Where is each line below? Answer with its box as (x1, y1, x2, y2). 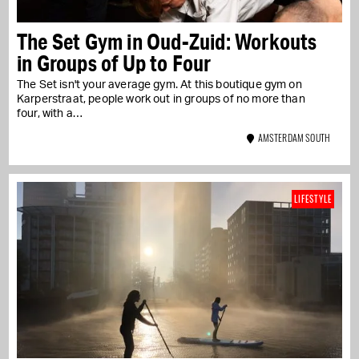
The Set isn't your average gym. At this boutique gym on (17, 79, 302, 91)
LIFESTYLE (294, 192, 332, 206)
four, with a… (17, 108, 83, 120)
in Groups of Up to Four (17, 49, 212, 78)
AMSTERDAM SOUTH (254, 131, 330, 145)
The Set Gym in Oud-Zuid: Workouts (17, 27, 317, 56)
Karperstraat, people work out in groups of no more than (17, 94, 305, 106)
